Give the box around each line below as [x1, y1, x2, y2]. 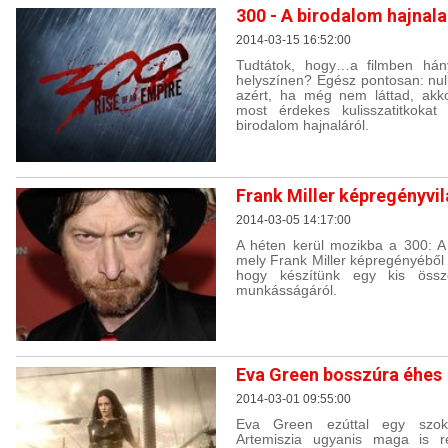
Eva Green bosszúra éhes [236, 364, 442, 386]
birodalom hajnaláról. [236, 116, 369, 133]
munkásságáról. [236, 281, 337, 298]
